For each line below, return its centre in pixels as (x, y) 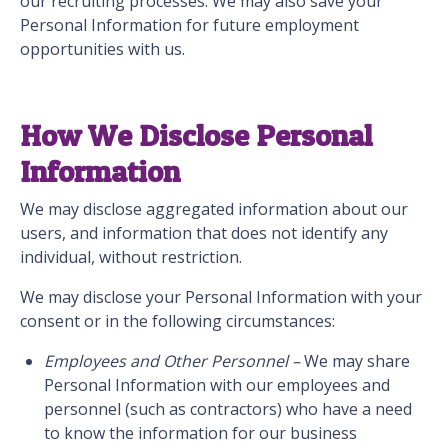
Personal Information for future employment (189, 25)
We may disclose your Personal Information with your (221, 297)
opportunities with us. (102, 49)
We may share (355, 361)
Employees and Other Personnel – (172, 361)
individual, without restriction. (133, 257)
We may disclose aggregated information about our (214, 209)
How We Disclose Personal (196, 135)
